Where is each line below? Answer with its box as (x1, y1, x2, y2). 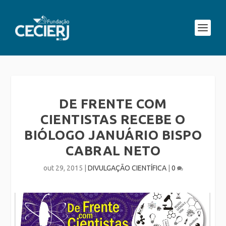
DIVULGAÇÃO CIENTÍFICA (87, 164, 166, 172)
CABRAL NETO (65, 143, 161, 158)
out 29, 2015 (43, 164, 83, 172)
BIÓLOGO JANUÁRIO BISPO (24, 128, 202, 142)
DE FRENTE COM (59, 96, 167, 111)
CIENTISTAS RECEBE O (40, 112, 186, 127)
